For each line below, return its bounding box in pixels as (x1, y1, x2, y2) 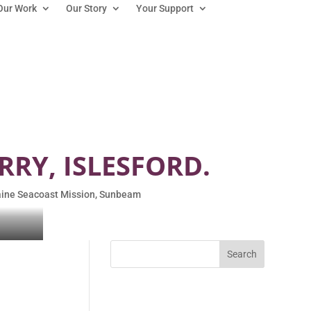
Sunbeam (99, 188, 141, 200)
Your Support (135, 3, 194, 15)
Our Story (65, 3, 107, 15)
